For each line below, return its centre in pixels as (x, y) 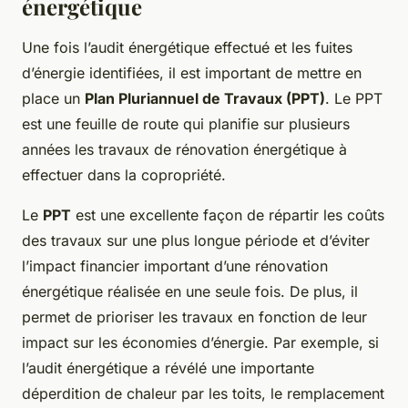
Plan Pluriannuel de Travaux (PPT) (205, 98)
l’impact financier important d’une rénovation (175, 265)
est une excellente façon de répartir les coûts (228, 214)
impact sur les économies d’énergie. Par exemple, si (200, 342)
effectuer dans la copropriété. (124, 174)
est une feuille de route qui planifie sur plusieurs (186, 123)
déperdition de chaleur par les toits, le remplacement (203, 393)
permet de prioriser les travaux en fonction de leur (194, 316)
